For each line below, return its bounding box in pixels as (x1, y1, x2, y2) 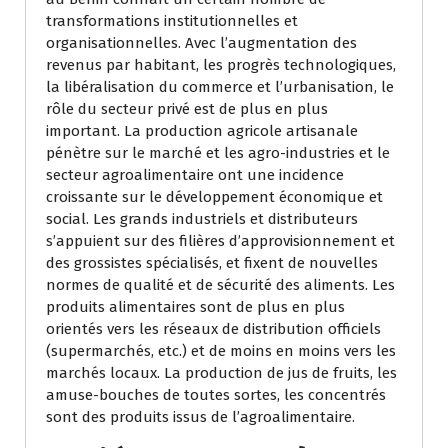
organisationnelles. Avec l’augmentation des (46, 33, 357, 52)
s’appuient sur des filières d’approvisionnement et (46, 231, 395, 250)
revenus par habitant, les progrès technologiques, (46, 55, 396, 74)
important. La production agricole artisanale (46, 121, 358, 140)
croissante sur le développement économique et (46, 187, 383, 206)
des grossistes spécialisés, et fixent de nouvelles (46, 253, 378, 272)
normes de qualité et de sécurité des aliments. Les (46, 275, 395, 294)
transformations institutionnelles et (46, 11, 298, 30)
